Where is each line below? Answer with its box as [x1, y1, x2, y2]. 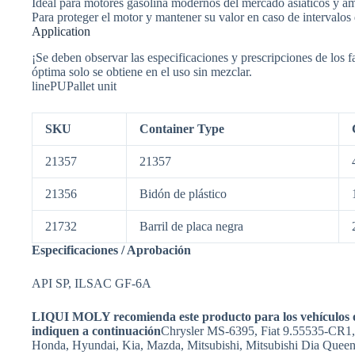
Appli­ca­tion [32, 24, 90, 38]
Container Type [139, 121, 224, 136]
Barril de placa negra [139, 219, 243, 233]
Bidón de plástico [139, 186, 227, 200]
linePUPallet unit [32, 78, 116, 93]
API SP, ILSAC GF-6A [32, 276, 151, 290]
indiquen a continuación [32, 323, 161, 338]
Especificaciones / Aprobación [32, 242, 191, 257]
